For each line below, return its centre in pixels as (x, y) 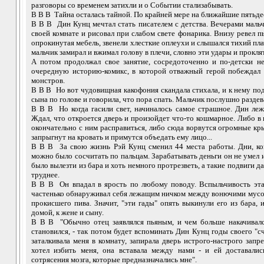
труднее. (45, 174)
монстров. (48, 80)
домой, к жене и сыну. (67, 212)
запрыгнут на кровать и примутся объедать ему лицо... (122, 137)
